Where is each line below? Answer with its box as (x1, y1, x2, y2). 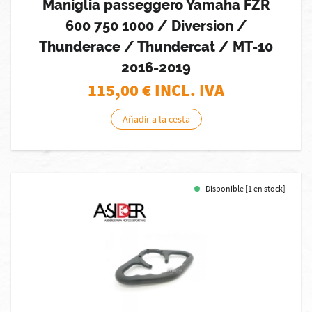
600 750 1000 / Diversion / (65, 17, 247, 34)
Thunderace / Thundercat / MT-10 (39, 38, 273, 55)
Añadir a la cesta (122, 113, 190, 125)
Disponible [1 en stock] (205, 183, 286, 194)
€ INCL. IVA (142, 79, 224, 101)
